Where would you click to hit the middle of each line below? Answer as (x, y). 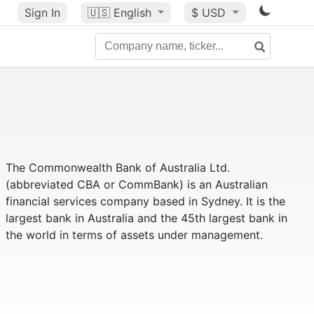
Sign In (42, 13)
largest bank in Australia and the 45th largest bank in (146, 218)
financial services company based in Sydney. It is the (145, 201)
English (132, 13)
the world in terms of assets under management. (134, 235)
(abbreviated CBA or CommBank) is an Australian (136, 184)
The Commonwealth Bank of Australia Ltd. (117, 168)
